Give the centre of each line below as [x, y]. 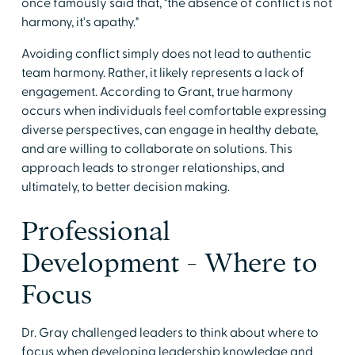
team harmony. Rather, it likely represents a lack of [162, 73]
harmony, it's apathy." [80, 22]
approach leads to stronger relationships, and [153, 168]
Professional [95, 231]
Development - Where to [169, 262]
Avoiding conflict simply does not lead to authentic [166, 53]
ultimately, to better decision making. [125, 187]
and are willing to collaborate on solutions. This [157, 149]
